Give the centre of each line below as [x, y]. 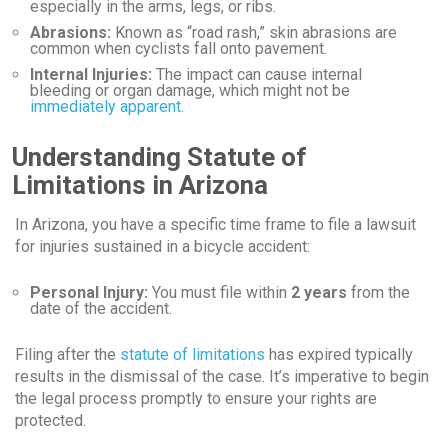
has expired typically [339, 355]
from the [378, 293]
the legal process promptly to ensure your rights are [196, 399]
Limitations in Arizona [140, 185]
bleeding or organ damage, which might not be [190, 91]
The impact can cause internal [257, 75]
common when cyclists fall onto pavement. [178, 49]
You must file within [219, 293]
